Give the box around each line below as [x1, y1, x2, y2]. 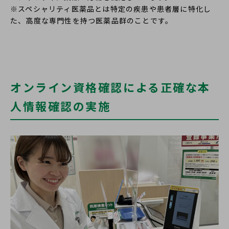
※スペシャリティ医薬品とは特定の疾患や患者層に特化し [10, 4, 212, 14]
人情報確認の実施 [10, 98, 111, 114]
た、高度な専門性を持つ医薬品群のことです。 [10, 15, 173, 26]
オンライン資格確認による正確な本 [10, 79, 211, 96]
